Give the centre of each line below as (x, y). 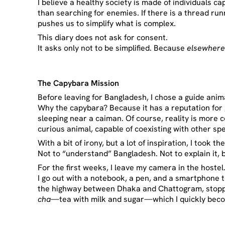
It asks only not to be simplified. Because (113, 48)
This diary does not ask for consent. (103, 38)
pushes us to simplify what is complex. (107, 23)
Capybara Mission (87, 83)
